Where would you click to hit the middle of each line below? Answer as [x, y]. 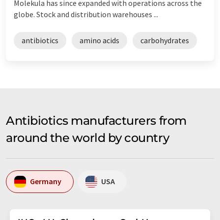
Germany [46, 181]
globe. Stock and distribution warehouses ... [86, 14]
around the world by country [88, 137]
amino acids [99, 40]
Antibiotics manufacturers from [96, 120]
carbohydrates [165, 40]
